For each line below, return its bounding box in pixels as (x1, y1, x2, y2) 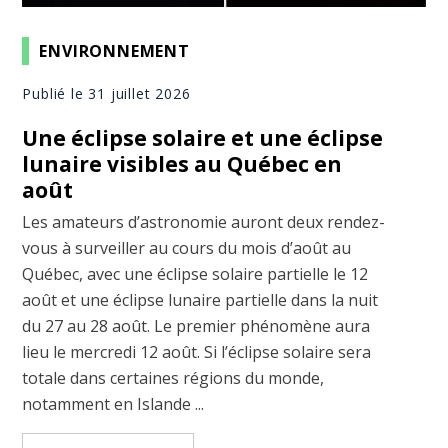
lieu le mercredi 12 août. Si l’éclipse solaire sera (22, 341, 372, 364)
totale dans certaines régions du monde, (22, 367, 325, 390)
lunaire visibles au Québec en (22, 150, 343, 179)
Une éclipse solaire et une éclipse (22, 124, 384, 153)
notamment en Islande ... (22, 393, 205, 416)
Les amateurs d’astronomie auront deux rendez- (22, 211, 386, 234)
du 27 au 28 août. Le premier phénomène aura (22, 315, 371, 338)
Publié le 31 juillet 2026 (22, 84, 191, 104)
